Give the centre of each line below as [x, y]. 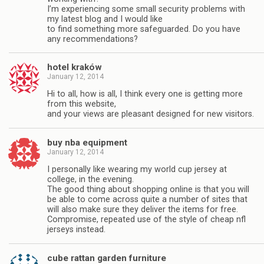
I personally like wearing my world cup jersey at [137, 170]
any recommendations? [93, 39]
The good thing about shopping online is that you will [148, 190]
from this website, [82, 104]
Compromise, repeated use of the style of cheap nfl [146, 220]
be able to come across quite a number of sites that [147, 200]
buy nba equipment [87, 142]
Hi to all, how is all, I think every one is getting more [145, 94]
